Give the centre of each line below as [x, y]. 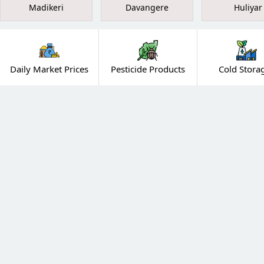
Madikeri [46, 8]
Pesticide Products [148, 69]
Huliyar [248, 8]
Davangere [147, 8]
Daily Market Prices [49, 69]
